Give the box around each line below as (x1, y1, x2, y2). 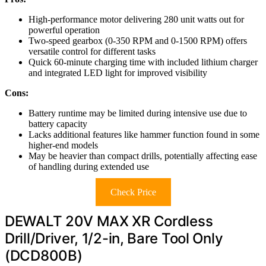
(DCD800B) (5, 246, 83, 264)
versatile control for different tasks (28, 46, 156, 56)
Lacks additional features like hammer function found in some (28, 129, 259, 140)
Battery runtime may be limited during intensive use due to (28, 107, 247, 118)
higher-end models (28, 140, 98, 150)
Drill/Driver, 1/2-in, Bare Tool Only (5, 229, 223, 247)
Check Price (110, 186, 156, 197)
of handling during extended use (28, 161, 149, 172)
